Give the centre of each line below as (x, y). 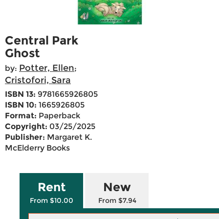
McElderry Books (37, 148)
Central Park (42, 41)
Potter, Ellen (47, 68)
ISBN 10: (21, 105)
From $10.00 (52, 201)
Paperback (58, 116)
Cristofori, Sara (38, 80)
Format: (21, 116)
